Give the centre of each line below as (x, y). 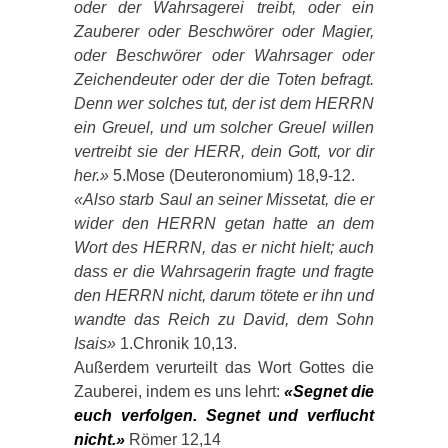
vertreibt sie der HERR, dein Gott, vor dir (224, 151)
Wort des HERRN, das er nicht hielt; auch (224, 247)
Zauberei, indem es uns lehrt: (179, 391)
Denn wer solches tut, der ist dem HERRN (224, 103)
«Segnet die (329, 391)
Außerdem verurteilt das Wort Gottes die (224, 367)
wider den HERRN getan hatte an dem (224, 223)
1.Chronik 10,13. (176, 343)
